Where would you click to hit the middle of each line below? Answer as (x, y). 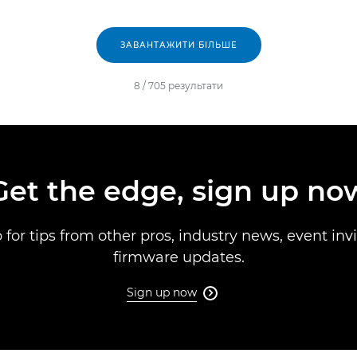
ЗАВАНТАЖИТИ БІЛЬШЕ (178, 45)
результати (196, 85)
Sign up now (162, 292)
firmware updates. (178, 257)
